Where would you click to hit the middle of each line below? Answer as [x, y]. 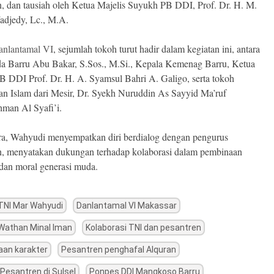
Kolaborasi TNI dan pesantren [144, 228]
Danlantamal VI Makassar [127, 206]
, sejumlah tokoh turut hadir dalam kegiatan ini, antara [157, 49]
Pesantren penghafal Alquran [119, 250]
